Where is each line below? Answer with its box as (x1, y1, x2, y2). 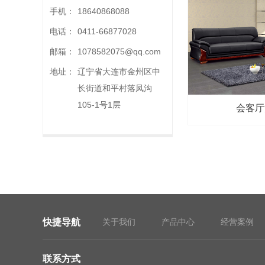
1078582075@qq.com (77, 47, 161, 56)
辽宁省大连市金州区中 (77, 67, 160, 76)
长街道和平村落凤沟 (77, 83, 152, 93)
